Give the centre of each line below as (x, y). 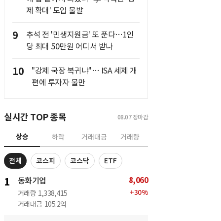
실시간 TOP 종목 (35, 117)
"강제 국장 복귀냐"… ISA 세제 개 (84, 71)
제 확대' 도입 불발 (54, 10)
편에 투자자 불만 (58, 82)
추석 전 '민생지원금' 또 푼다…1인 (80, 35)
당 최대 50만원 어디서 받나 (69, 46)
